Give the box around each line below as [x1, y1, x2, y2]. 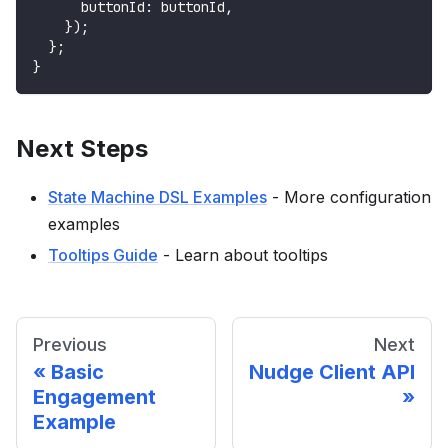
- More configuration [267, 187, 431, 208]
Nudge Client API [249, 360, 415, 385]
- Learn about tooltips [158, 245, 328, 266]
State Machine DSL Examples [48, 187, 267, 208]
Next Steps [16, 134, 148, 164]
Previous [33, 334, 107, 356]
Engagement [33, 385, 156, 410]
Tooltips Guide [48, 245, 158, 266]
